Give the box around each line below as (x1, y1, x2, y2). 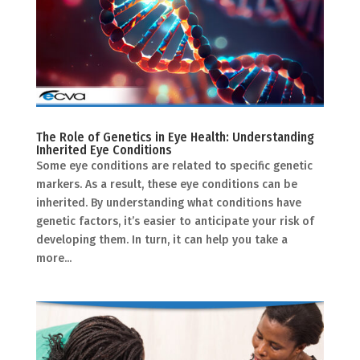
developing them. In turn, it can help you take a (35, 232, 288, 247)
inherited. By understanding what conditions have (35, 195, 301, 210)
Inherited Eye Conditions (35, 141, 172, 157)
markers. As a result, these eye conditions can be (35, 177, 297, 191)
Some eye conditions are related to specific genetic (35, 158, 313, 173)
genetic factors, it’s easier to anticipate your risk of (35, 214, 314, 228)
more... (35, 251, 72, 265)
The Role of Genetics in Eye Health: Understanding (35, 129, 314, 145)
